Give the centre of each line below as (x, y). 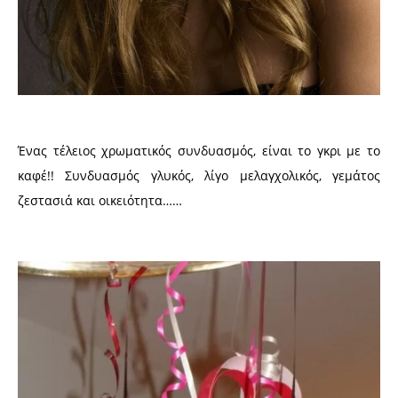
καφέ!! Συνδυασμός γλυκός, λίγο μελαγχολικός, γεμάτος (199, 176)
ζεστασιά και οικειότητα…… (100, 201)
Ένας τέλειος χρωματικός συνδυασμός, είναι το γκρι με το (199, 151)
